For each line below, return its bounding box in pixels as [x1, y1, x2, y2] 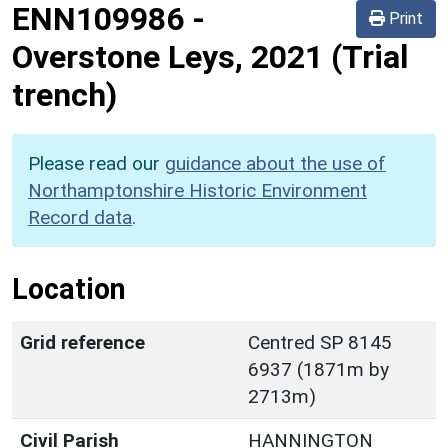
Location [12, 271, 126, 306]
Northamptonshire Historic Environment [28, 178, 367, 202]
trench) [12, 75, 117, 114]
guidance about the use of [165, 151, 386, 175]
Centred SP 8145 [248, 330, 392, 354]
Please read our [28, 151, 165, 175]
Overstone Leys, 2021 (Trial [12, 37, 408, 76]
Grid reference [20, 330, 145, 354]
